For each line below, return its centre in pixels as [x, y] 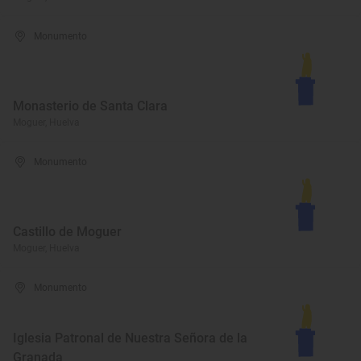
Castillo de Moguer [67, 232]
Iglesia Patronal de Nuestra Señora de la [130, 338]
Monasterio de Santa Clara [90, 106]
